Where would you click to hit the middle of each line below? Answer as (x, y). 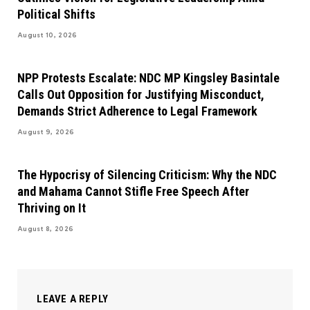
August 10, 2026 (47, 35)
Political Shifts (56, 14)
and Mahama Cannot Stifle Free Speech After (133, 191)
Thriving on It (52, 208)
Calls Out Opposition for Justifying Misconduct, (141, 94)
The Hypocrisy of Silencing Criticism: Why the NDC (147, 174)
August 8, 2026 (46, 229)
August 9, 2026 (46, 132)
